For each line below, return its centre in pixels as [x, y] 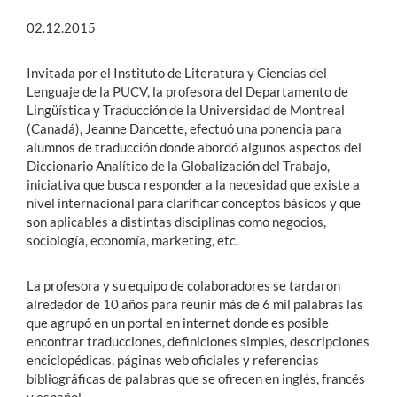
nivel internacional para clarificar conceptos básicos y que [194, 203]
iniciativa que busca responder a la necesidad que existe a [193, 185]
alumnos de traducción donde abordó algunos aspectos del [194, 148]
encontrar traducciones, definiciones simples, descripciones [198, 342]
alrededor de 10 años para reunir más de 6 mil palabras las [195, 304]
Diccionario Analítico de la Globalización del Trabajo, [178, 166]
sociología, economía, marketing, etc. [132, 241]
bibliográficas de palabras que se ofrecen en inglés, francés [196, 379]
